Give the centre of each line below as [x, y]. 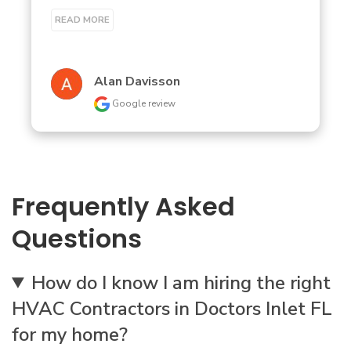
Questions [77, 239]
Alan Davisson [137, 81]
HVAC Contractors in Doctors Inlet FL [172, 309]
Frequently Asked [123, 206]
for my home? [70, 335]
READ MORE [82, 19]
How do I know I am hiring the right [181, 283]
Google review [143, 103]
